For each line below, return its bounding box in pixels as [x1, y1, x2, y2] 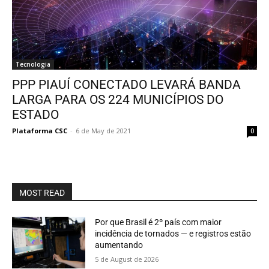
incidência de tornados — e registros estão [95, 229, 252, 238]
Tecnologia [16, 60, 50, 68]
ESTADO [12, 107, 59, 122]
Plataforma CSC [12, 126, 67, 135]
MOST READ [19, 188, 65, 198]
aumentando [95, 240, 144, 250]
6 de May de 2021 [76, 126, 131, 135]
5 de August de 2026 [95, 255, 159, 264]
